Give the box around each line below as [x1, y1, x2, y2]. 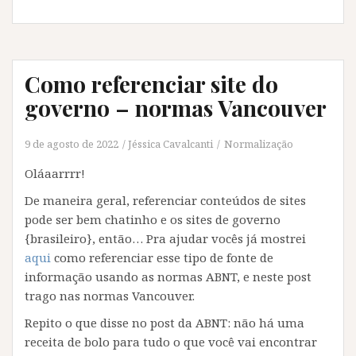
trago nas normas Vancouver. [25, 288, 195, 304]
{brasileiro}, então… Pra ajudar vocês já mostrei [25, 230, 306, 247]
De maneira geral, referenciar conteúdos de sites [25, 192, 306, 209]
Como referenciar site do [25, 69, 278, 99]
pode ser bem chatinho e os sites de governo [25, 211, 281, 228]
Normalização [224, 137, 293, 152]
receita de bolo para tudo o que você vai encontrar [25, 334, 317, 350]
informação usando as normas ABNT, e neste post [25, 269, 311, 285]
